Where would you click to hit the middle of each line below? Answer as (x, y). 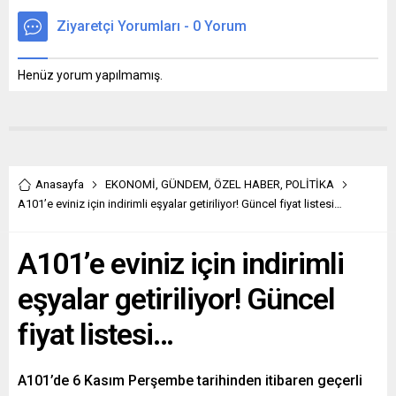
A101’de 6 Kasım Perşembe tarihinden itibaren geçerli (190, 380)
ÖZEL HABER (247, 184)
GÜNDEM (185, 184)
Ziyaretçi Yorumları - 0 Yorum (152, 26)
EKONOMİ (130, 184)
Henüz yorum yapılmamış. (90, 75)
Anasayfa (60, 184)
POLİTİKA (310, 184)
